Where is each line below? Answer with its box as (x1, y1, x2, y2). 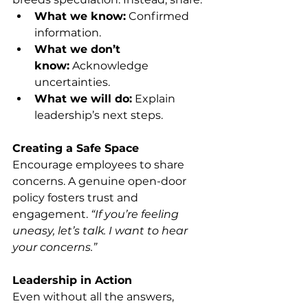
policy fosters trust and (12, 191, 141, 204)
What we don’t (34, 43, 124, 56)
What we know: (34, 10, 126, 23)
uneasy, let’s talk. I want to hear (12, 224, 190, 237)
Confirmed (126, 10, 192, 23)
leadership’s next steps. (34, 109, 163, 122)
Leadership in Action (12, 274, 132, 287)
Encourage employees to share (12, 158, 187, 171)
